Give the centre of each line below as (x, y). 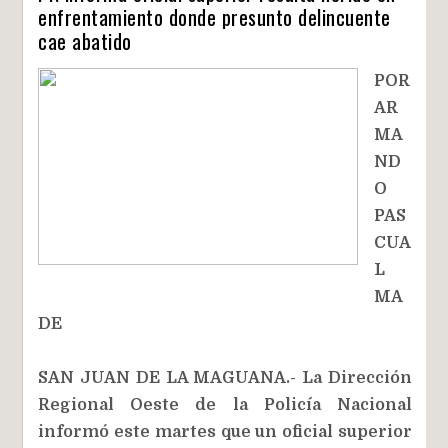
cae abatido (85, 40)
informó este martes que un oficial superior (225, 431)
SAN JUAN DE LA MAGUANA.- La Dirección (225, 377)
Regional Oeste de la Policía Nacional (225, 404)
